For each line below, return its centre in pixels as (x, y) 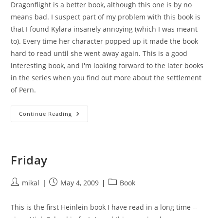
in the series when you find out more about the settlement (106, 78)
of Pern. (24, 90)
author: (22, 192)
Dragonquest (96, 114)
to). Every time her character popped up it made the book (105, 41)
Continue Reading (46, 114)
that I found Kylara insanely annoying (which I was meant (104, 29)
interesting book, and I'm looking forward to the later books (107, 65)
